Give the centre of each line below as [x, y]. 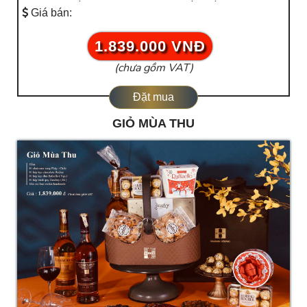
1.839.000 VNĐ [150, 46]
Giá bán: [50, 12]
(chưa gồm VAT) [153, 67]
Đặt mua [153, 97]
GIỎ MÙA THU [153, 123]
